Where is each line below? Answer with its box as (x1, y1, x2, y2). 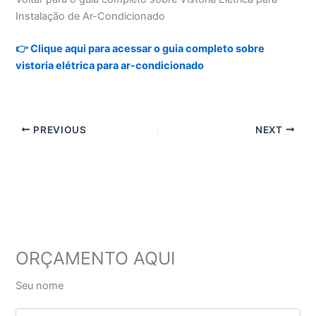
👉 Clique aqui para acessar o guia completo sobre (16, 42, 265, 55)
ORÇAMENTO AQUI (16, 247, 176, 269)
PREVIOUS (30, 123, 87, 135)
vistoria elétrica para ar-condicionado (16, 59, 205, 72)
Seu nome (16, 279, 64, 292)
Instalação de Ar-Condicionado (16, 9, 166, 23)
